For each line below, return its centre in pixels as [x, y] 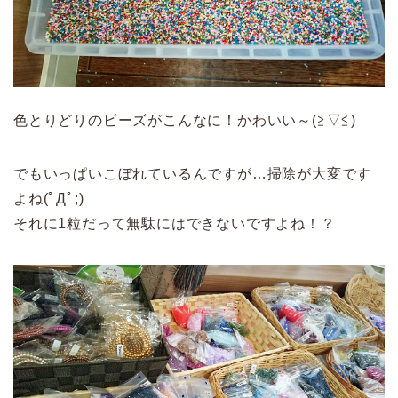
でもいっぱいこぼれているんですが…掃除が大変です [193, 174]
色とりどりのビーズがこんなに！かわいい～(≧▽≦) [185, 121]
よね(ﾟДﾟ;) [49, 199]
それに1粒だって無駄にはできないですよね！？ [175, 224]
